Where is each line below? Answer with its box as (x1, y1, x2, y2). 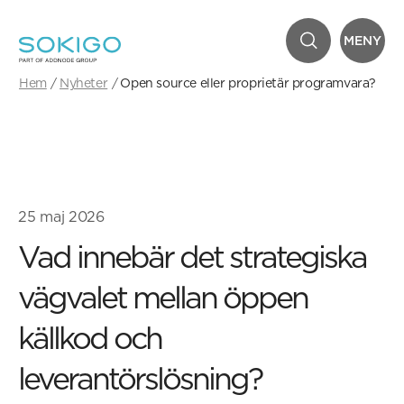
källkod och (18, 319, 161, 356)
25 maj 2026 (18, 208, 105, 225)
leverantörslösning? (18, 360, 262, 397)
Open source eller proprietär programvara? (120, 76, 377, 90)
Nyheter (60, 76, 108, 90)
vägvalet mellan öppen (18, 279, 308, 316)
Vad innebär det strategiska (18, 238, 366, 275)
